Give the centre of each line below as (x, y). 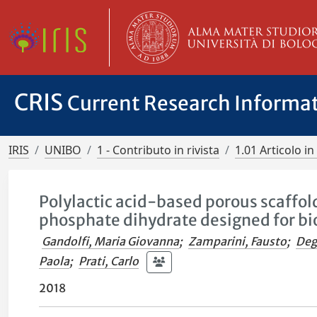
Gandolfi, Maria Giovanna (111, 241)
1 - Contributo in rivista (158, 150)
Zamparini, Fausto (238, 241)
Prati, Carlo (109, 261)
